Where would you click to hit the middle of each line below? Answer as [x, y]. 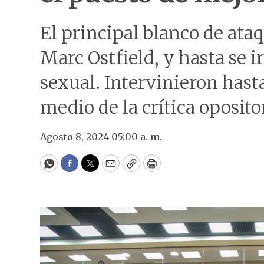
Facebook [93, 169]
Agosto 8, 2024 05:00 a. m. [101, 137]
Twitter [109, 169]
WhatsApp [76, 169]
